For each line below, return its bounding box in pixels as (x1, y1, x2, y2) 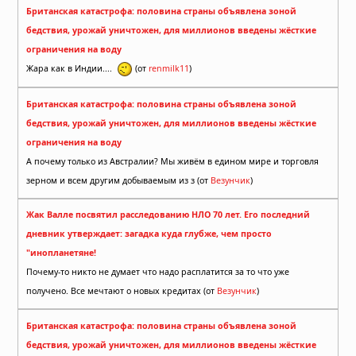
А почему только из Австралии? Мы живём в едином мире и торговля (26, 155, 319, 167)
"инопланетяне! (26, 247, 96, 259)
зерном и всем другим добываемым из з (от (26, 174, 211, 186)
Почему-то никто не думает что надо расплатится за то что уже (26, 266, 289, 278)
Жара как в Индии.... (26, 62, 117, 74)
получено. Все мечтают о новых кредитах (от (203, 285, 217, 297)
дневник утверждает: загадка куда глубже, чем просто (26, 228, 272, 240)
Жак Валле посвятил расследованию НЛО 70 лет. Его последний (26, 209, 310, 221)
